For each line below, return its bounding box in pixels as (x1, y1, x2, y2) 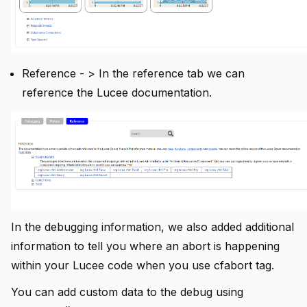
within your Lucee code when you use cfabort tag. (11, 258, 274, 272)
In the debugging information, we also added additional (11, 219, 294, 234)
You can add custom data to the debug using (11, 284, 243, 299)
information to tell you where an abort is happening (11, 238, 280, 253)
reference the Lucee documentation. (22, 85, 212, 99)
